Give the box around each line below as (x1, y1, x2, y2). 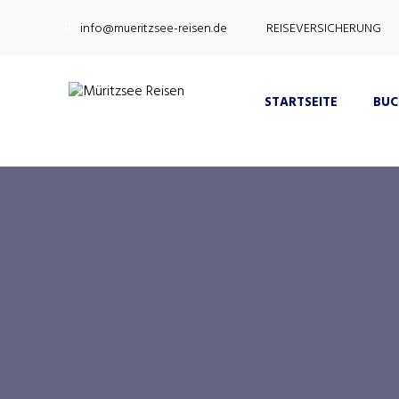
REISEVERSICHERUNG (266, 19, 381, 39)
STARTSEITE (265, 93, 338, 113)
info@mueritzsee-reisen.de (80, 19, 227, 39)
